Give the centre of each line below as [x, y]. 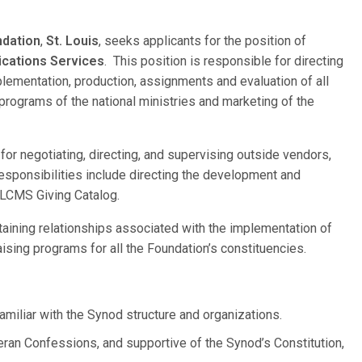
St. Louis [73, 41]
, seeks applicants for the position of [203, 41]
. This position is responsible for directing [224, 61]
